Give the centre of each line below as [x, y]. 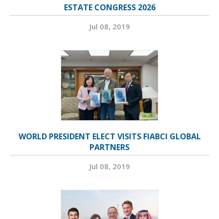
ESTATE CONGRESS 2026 [109, 7]
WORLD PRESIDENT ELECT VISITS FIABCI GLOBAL [109, 136]
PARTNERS [109, 147]
